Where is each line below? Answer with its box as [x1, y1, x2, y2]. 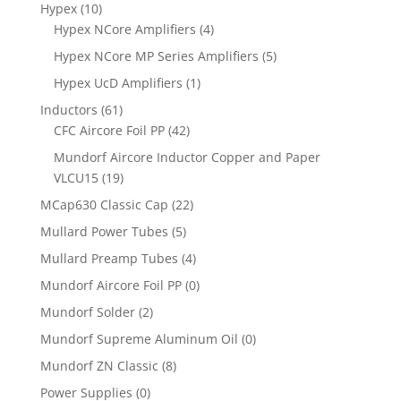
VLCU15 [53, 169, 98, 187]
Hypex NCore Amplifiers [53, 21, 196, 38]
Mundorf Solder [39, 303, 135, 321]
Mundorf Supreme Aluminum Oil [39, 330, 238, 348]
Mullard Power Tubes [39, 223, 168, 241]
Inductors [39, 101, 98, 119]
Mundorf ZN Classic [39, 357, 158, 375]
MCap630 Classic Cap [39, 196, 168, 214]
